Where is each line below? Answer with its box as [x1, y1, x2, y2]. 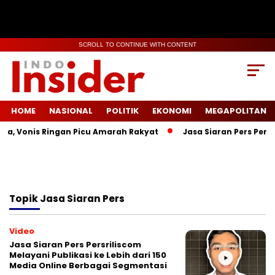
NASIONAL [49, 105, 93, 117]
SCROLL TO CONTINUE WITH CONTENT [79, 41, 196, 48]
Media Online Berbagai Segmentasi [9, 260, 167, 272]
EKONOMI [152, 105, 192, 117]
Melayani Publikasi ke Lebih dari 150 [9, 249, 166, 261]
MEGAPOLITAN [205, 105, 266, 117]
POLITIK [106, 105, 139, 117]
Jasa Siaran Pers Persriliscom [9, 239, 141, 251]
